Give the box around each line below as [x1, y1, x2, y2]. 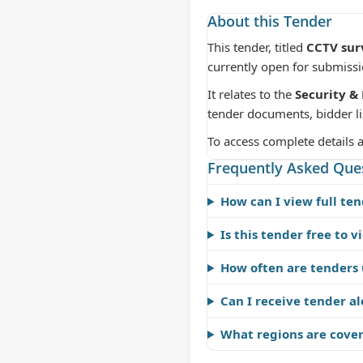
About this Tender [207, 11, 332, 31]
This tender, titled [207, 39, 306, 55]
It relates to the [207, 86, 295, 102]
